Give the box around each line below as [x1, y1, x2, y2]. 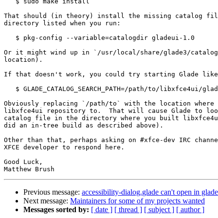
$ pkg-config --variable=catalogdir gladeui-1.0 [4, 34, 16, 42]
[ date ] [91, 205, 112, 214]
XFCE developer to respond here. [4, 144, 125, 151]
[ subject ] [144, 205, 174, 214]
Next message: [23, 197, 70, 205]
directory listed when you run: [4, 19, 121, 27]
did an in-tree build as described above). [4, 122, 163, 129]
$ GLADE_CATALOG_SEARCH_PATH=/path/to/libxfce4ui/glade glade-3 [4, 85, 16, 93]
